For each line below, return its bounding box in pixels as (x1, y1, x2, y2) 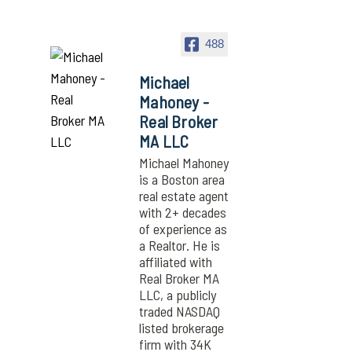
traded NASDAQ (139, 302, 221, 320)
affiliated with (139, 253, 213, 270)
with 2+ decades (139, 203, 227, 221)
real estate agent (139, 187, 229, 204)
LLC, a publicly (139, 286, 217, 303)
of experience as (139, 220, 228, 237)
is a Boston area (139, 170, 225, 188)
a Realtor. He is (139, 236, 221, 254)
